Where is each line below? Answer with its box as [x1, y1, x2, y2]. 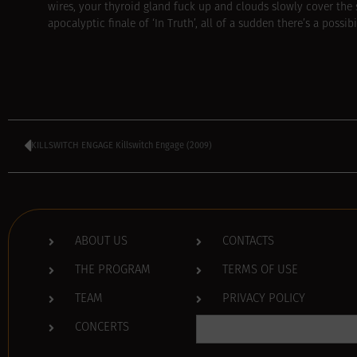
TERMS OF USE [222, 264, 298, 277]
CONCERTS [74, 321, 129, 334]
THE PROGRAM [74, 264, 151, 277]
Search [195, 312, 237, 328]
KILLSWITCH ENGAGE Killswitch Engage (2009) [31, 140, 212, 151]
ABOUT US [74, 235, 127, 248]
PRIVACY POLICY [222, 292, 305, 305]
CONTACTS [222, 235, 274, 248]
